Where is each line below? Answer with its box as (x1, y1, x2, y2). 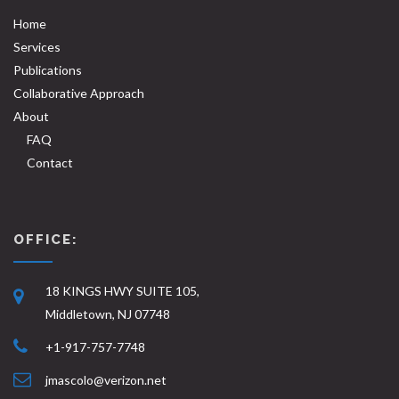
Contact (27, 154, 73, 170)
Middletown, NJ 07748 (45, 305, 170, 322)
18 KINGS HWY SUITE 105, (45, 282, 199, 298)
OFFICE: (13, 231, 78, 248)
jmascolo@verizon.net (45, 371, 167, 387)
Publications (13, 61, 82, 77)
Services (13, 38, 61, 54)
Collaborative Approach (13, 85, 144, 101)
